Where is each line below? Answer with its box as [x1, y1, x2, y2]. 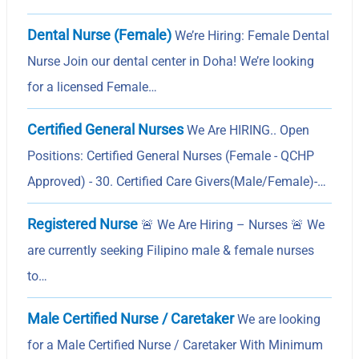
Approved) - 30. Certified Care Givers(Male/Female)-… [27, 173, 327, 189]
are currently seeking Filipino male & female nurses [27, 242, 315, 258]
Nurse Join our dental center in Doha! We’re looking [27, 53, 315, 69]
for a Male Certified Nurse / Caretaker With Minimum [27, 337, 324, 353]
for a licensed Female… [27, 79, 158, 95]
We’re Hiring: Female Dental [171, 27, 330, 43]
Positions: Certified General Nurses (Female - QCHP [27, 147, 315, 163]
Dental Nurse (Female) [27, 26, 172, 43]
